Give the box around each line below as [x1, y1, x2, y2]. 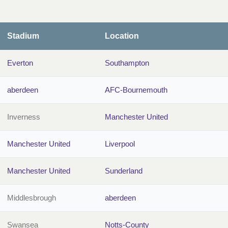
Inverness [7, 112, 40, 122]
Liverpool [105, 139, 135, 149]
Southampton [105, 59, 149, 68]
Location [105, 32, 139, 41]
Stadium [7, 32, 39, 41]
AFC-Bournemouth [105, 85, 167, 95]
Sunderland [105, 166, 142, 176]
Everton [7, 59, 33, 68]
